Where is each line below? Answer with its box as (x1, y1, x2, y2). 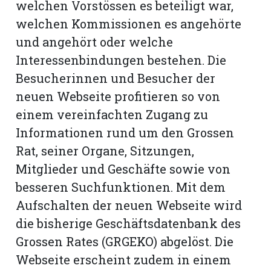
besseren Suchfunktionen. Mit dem (16, 179, 226, 195)
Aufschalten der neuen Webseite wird (16, 197, 243, 213)
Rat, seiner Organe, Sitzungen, (16, 143, 195, 158)
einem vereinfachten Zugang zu (16, 106, 209, 122)
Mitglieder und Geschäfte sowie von (16, 161, 231, 177)
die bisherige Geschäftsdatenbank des (16, 215, 241, 231)
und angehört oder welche (16, 34, 174, 50)
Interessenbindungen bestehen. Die (16, 52, 227, 68)
